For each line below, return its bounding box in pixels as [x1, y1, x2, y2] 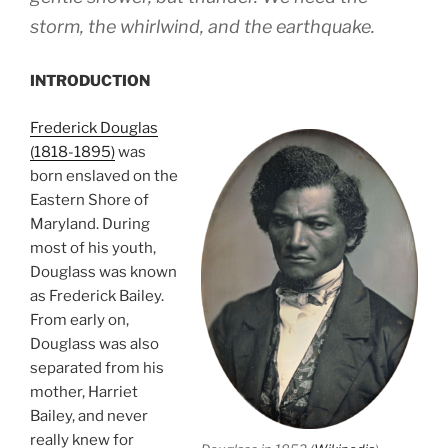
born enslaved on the [30, 166, 178, 185]
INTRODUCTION [30, 72, 150, 90]
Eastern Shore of [30, 190, 149, 209]
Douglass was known [30, 262, 177, 281]
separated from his [30, 358, 164, 377]
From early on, [30, 310, 129, 329]
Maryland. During [30, 214, 150, 233]
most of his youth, [30, 238, 156, 257]
